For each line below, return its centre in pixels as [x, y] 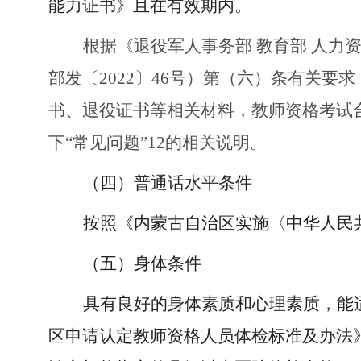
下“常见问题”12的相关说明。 [158, 143]
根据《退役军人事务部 [168, 46]
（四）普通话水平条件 [168, 183]
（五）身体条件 [142, 263]
